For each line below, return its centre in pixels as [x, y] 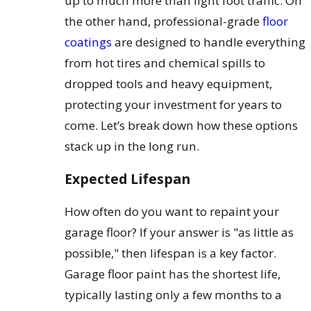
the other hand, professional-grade [164, 22]
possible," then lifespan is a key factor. [171, 253]
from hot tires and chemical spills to [165, 63]
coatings [89, 42]
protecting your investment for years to [174, 105]
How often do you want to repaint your [172, 211]
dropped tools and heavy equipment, [169, 84]
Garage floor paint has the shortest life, [173, 274]
